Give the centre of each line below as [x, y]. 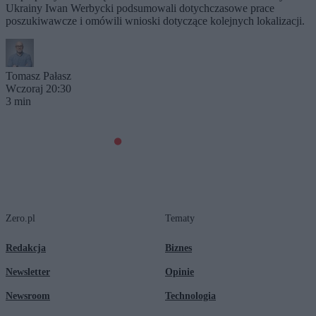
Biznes [178, 248]
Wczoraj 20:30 [38, 88]
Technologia [190, 296]
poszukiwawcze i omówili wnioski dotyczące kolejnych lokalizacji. [155, 20]
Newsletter [28, 272]
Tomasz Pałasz [38, 75]
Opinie [180, 272]
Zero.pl [20, 218]
